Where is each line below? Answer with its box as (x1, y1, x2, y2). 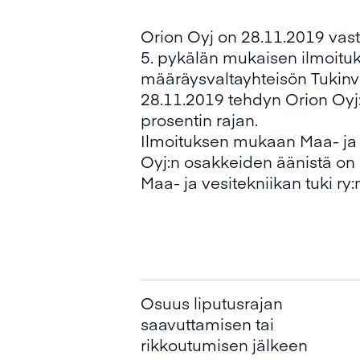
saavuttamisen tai (141, 313, 274, 334)
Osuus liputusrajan (141, 292, 283, 313)
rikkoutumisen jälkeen (141, 333, 308, 355)
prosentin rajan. (141, 108, 258, 130)
